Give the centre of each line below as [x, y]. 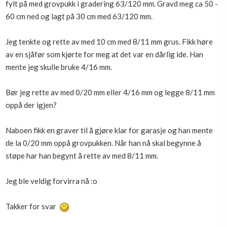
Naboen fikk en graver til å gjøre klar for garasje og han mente [109, 130]
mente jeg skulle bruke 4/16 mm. [59, 67]
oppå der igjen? [31, 105]
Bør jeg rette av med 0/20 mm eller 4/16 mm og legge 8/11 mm [110, 92]
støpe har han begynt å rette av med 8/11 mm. [82, 156]
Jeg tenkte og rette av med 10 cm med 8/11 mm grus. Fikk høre [109, 42]
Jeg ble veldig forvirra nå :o [51, 181]
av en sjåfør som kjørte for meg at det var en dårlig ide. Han [104, 54]
